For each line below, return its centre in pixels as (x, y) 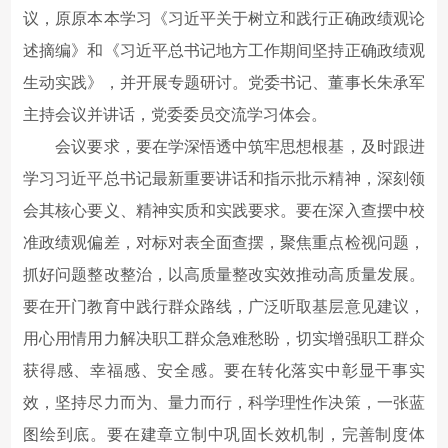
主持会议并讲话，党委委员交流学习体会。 (175, 114)
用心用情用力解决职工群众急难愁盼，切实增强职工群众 (224, 338)
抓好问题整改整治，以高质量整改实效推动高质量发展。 (224, 274)
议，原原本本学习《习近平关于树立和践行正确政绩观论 (224, 18)
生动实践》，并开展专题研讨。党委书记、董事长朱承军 (224, 82)
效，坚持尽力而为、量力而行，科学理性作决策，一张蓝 (224, 402)
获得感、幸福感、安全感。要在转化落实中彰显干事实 (224, 370)
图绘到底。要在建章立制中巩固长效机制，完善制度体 (224, 434)
